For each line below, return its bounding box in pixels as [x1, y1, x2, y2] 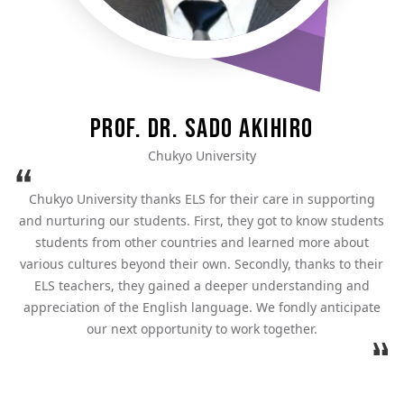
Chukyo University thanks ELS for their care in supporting [28, 189, 375, 207]
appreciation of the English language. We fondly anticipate [23, 298, 381, 316]
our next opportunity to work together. [86, 319, 317, 337]
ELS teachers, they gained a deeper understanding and [33, 276, 370, 294]
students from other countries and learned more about [34, 233, 369, 251]
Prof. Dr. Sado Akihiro [89, 112, 314, 145]
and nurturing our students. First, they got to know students [19, 211, 385, 229]
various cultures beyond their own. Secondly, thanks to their [20, 254, 384, 272]
